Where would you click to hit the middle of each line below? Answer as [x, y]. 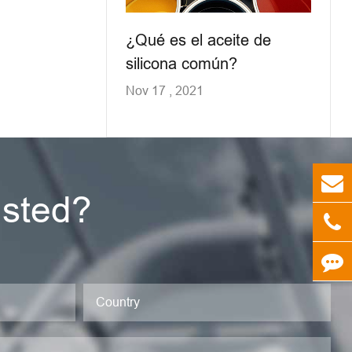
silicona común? [181, 63]
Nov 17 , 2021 [164, 90]
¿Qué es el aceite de [198, 39]
